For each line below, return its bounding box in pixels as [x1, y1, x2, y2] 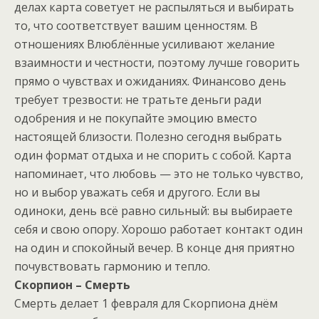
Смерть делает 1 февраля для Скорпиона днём [14, 296, 278, 312]
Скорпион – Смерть [14, 277, 130, 293]
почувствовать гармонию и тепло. [14, 258, 210, 275]
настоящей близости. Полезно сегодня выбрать [14, 129, 282, 145]
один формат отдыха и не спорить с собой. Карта [14, 147, 291, 164]
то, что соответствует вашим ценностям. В [14, 18, 258, 34]
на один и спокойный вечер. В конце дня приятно [14, 240, 295, 256]
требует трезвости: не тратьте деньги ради [14, 92, 261, 108]
